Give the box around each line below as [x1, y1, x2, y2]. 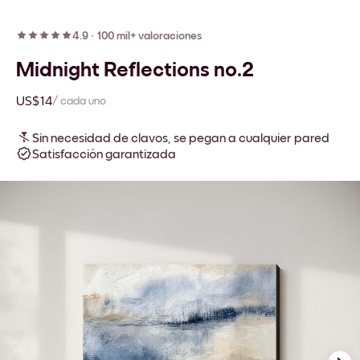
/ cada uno [52, 95, 106, 107]
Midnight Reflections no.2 [16, 59, 254, 80]
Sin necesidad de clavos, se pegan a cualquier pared [32, 132, 329, 145]
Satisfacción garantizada [32, 148, 176, 161]
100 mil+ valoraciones [97, 31, 202, 42]
